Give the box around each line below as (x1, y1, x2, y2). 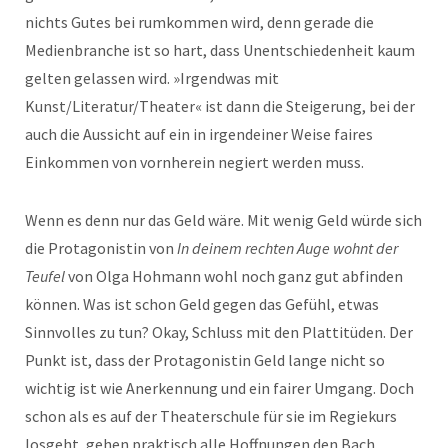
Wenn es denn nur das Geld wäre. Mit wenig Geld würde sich (25, 210, 422, 231)
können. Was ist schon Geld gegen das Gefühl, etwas (25, 294, 379, 315)
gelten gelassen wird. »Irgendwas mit (25, 68, 279, 89)
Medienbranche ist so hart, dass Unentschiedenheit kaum (25, 40, 415, 61)
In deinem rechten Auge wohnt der (177, 238, 398, 259)
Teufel (25, 266, 65, 287)
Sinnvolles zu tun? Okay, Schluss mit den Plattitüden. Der (25, 322, 413, 343)
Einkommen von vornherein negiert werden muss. (25, 152, 364, 173)
